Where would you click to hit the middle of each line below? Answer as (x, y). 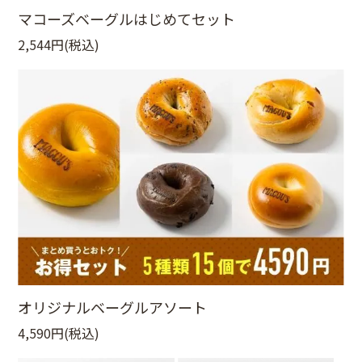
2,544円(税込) (59, 44)
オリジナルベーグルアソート (113, 307)
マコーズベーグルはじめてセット (127, 19)
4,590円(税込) (59, 333)
